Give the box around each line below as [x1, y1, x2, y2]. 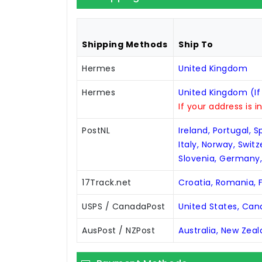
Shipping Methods [82, 39, 167, 51]
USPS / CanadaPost [82, 201, 166, 213]
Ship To [178, 39, 213, 51]
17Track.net [82, 177, 132, 189]
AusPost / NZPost [82, 225, 155, 237]
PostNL [82, 125, 110, 137]
